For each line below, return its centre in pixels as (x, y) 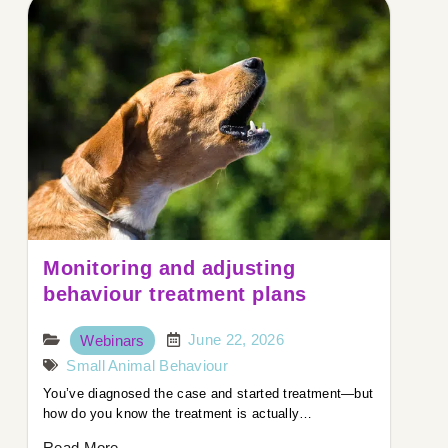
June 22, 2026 (236, 340)
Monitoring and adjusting (169, 268)
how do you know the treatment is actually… (178, 414)
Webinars (112, 341)
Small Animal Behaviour (147, 366)
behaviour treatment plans (175, 294)
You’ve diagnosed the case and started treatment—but (208, 394)
